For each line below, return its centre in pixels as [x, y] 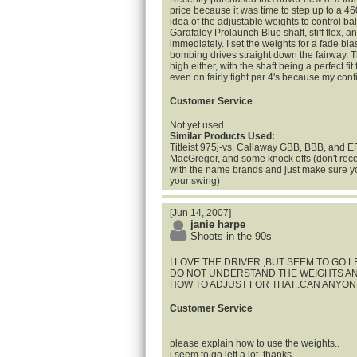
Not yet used [197, 125]
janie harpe [218, 224]
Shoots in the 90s [231, 236]
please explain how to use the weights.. [255, 343]
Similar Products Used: [222, 136]
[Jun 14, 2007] [200, 213]
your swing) [195, 181]
